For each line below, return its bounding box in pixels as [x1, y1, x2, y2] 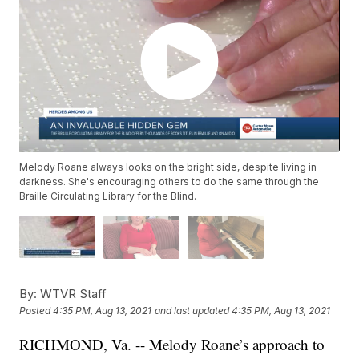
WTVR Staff [37, 285, 107, 301]
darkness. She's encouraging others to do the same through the [19, 175, 320, 188]
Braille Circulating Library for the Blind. [19, 190, 197, 203]
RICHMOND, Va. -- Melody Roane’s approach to [19, 333, 325, 354]
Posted [19, 304, 54, 317]
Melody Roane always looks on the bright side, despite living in [19, 161, 317, 174]
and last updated [155, 304, 230, 317]
